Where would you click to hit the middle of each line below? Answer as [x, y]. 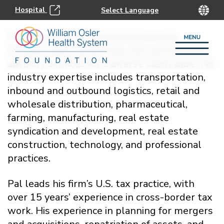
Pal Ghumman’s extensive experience [93, 37]
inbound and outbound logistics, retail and [104, 91]
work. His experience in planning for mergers [110, 211]
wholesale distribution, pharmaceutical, [97, 104]
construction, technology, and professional [104, 145]
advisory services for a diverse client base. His [111, 64]
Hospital [31, 9]
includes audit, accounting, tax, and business [108, 50]
